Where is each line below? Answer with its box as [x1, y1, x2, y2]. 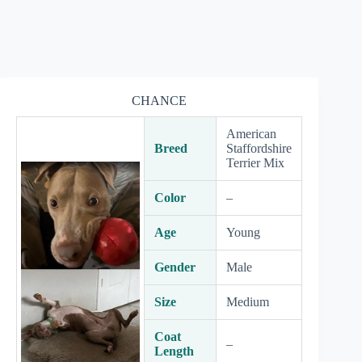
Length [154, 344, 194, 358]
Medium [226, 295, 269, 309]
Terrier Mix [226, 156, 284, 170]
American [226, 127, 276, 141]
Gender [154, 260, 196, 274]
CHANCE [132, 94, 187, 107]
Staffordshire [226, 141, 292, 155]
